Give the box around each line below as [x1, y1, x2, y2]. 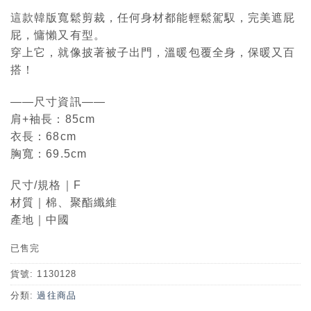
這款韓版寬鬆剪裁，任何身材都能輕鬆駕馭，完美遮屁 [10, 11, 296, 24]
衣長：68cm [10, 130, 76, 142]
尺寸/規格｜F [10, 179, 81, 192]
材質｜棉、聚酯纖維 [10, 196, 117, 209]
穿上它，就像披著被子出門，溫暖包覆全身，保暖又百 [10, 46, 296, 58]
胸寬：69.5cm [10, 147, 87, 160]
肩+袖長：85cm [10, 112, 95, 125]
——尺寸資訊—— [10, 95, 106, 108]
